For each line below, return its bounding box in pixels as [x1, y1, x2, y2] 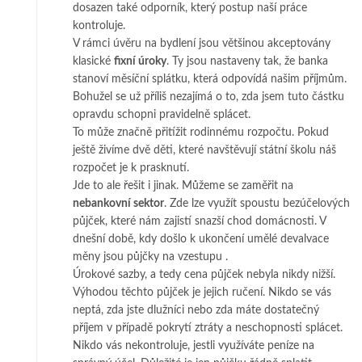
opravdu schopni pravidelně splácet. [73, 108, 250, 120]
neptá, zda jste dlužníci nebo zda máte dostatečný [73, 304, 319, 316]
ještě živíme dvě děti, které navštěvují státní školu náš [73, 144, 336, 156]
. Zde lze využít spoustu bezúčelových [164, 197, 350, 209]
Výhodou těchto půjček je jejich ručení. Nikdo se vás [73, 286, 331, 298]
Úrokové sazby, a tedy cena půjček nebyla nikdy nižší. [73, 268, 335, 280]
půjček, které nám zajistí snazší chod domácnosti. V [73, 215, 326, 227]
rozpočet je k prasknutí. [73, 162, 189, 174]
